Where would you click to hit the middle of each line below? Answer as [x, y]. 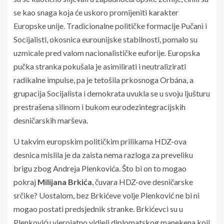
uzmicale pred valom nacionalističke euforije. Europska [107, 52]
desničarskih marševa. [51, 120]
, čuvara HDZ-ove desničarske [142, 181]
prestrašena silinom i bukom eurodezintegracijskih [99, 106]
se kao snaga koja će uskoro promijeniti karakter [96, 12]
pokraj [25, 181]
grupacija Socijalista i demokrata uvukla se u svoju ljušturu [112, 93]
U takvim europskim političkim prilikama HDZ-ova [100, 141]
